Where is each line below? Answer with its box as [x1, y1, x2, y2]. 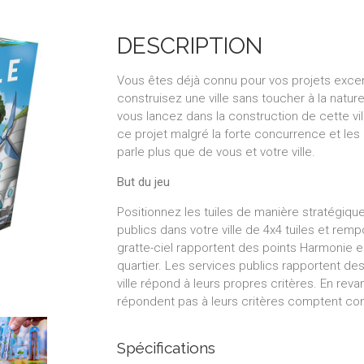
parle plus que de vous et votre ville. [117, 145, 315, 159]
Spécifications [117, 339, 215, 357]
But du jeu [117, 175, 170, 189]
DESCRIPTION [117, 32, 262, 59]
